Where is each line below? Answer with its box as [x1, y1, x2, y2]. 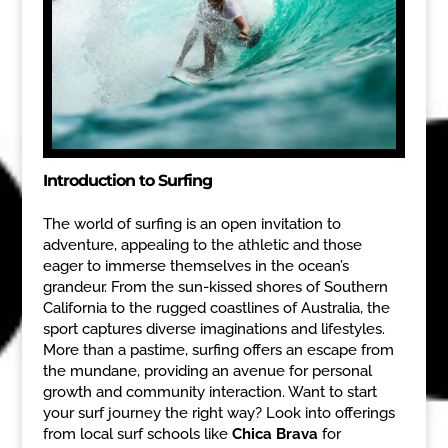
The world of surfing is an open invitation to [42, 214, 341, 233]
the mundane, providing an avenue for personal [42, 361, 372, 380]
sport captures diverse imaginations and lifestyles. [42, 319, 385, 338]
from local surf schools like [42, 424, 232, 443]
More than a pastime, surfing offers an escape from [42, 340, 394, 359]
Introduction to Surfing [42, 170, 212, 190]
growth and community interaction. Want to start [42, 382, 377, 401]
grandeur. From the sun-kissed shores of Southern [42, 277, 388, 296]
